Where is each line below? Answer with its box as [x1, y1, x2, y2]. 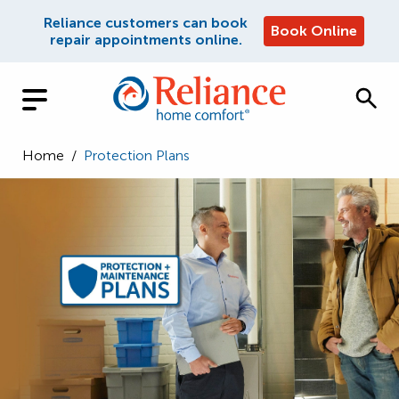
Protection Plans [84, 147, 190, 164]
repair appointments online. [49, 31, 242, 48]
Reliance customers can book [44, 14, 248, 31]
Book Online [271, 22, 358, 39]
